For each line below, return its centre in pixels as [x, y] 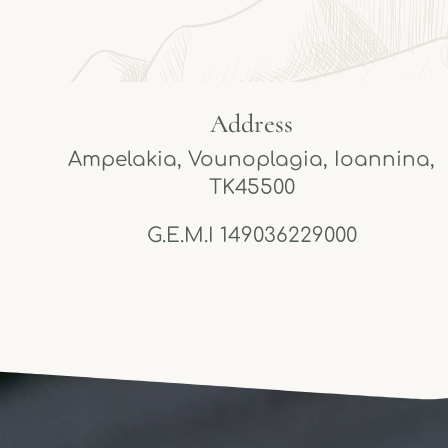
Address [252, 123]
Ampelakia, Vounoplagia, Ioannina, [252, 160]
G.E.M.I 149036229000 [251, 236]
